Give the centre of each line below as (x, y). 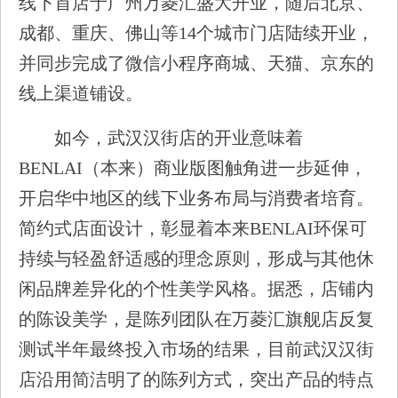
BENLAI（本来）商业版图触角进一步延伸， (193, 168)
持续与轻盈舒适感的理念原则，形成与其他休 (196, 259)
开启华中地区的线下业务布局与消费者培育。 (196, 198)
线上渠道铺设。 (81, 93)
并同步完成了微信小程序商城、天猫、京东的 (196, 63)
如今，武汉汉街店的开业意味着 (179, 138)
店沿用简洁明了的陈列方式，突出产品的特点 (196, 379)
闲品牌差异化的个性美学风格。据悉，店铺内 (196, 289)
